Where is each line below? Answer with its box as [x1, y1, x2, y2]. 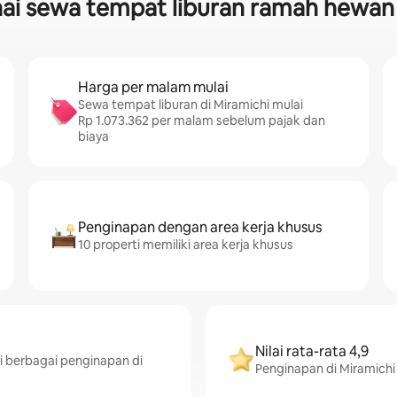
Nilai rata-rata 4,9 [255, 342, 369, 361]
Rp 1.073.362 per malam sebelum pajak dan [78, 113, 325, 128]
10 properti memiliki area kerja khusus [78, 237, 293, 253]
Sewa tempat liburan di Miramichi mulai [78, 97, 303, 113]
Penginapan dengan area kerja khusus [78, 218, 322, 237]
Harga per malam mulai [78, 78, 229, 97]
